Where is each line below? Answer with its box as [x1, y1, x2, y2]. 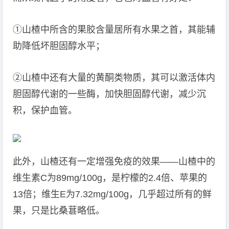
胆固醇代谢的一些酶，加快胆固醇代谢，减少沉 [13, 89, 207, 99]
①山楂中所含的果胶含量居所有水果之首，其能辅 [13, 25, 216, 35]
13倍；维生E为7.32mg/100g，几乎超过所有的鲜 [13, 189, 212, 199]
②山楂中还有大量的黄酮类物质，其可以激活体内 [13, 73, 216, 83]
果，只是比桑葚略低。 [13, 205, 105, 216]
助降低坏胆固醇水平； [13, 41, 105, 51]
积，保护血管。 [13, 105, 78, 116]
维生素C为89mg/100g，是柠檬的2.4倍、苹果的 [13, 173, 208, 183]
